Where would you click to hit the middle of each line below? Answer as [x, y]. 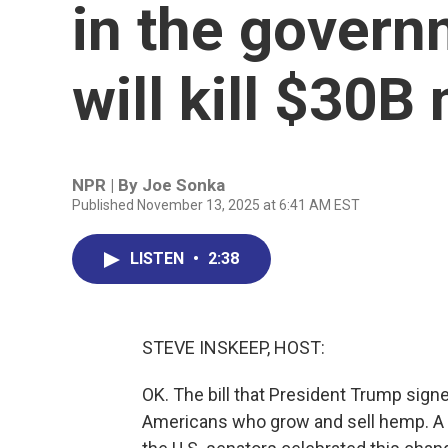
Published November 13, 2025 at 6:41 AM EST [216, 205]
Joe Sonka [183, 185]
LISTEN [159, 258]
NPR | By [107, 185]
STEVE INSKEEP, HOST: [233, 347]
